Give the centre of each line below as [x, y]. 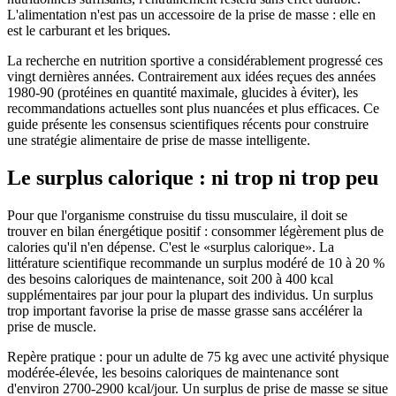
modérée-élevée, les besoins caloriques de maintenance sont [173, 372]
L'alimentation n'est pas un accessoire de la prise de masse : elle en [191, 14]
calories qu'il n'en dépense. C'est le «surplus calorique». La [171, 247]
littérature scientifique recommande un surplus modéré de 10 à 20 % [196, 263]
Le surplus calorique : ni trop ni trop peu [193, 177]
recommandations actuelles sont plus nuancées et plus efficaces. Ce [193, 108]
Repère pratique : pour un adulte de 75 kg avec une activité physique [198, 356]
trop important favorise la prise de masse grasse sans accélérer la [185, 310]
